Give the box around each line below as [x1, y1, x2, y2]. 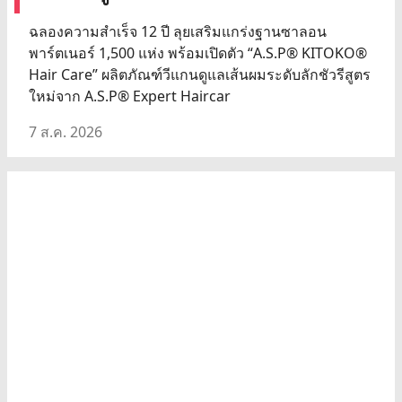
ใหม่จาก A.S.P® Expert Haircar [29, 85, 231, 106]
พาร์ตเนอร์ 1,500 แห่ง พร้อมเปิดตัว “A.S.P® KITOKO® [29, 42, 367, 63]
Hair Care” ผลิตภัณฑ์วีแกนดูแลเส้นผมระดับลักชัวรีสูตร [29, 64, 371, 84]
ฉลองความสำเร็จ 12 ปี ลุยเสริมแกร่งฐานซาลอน [29, 21, 327, 41]
